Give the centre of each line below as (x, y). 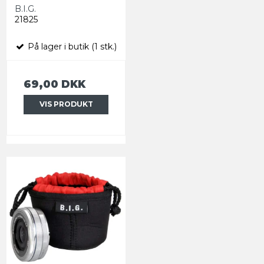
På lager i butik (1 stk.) (71, 47)
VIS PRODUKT (66, 104)
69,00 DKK (55, 84)
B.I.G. (25, 9)
